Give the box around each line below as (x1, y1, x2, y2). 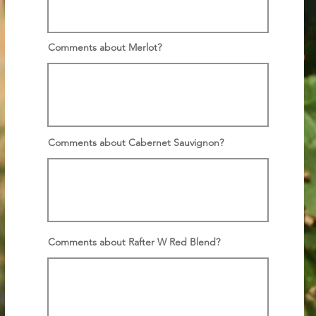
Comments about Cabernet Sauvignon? (48, 136, 224, 149)
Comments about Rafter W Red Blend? (48, 236, 220, 248)
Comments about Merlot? (48, 41, 162, 54)
